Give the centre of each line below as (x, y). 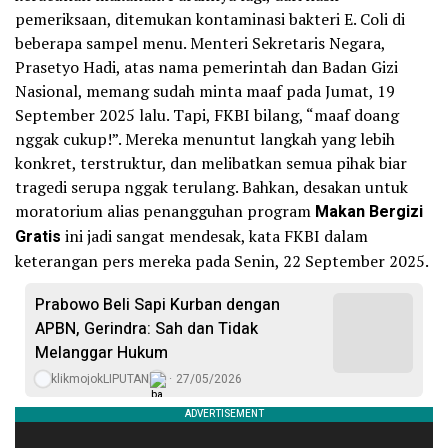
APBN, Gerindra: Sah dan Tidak (146, 329)
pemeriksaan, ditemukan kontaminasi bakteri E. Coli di (210, 19)
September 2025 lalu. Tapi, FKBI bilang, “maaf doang (207, 115)
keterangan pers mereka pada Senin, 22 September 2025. (222, 261)
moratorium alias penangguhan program (165, 211)
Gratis (38, 237)
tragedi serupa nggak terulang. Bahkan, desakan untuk (211, 187)
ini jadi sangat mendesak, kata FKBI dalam (214, 236)
